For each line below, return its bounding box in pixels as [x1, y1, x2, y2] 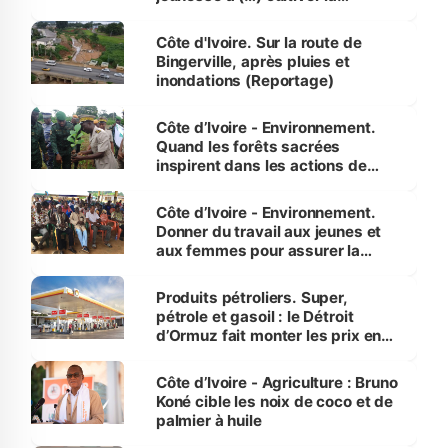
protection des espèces [155, 260, 330, 280]
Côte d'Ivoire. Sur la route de [155, 33, 362, 53]
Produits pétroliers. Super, [155, 288, 348, 308]
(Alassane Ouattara [155, 24, 299, 44]
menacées [155, 279, 232, 299]
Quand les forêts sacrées [155, 137, 341, 157]
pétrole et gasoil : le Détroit [155, 307, 354, 327]
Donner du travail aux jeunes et [155, 222, 382, 242]
